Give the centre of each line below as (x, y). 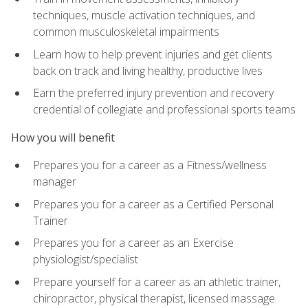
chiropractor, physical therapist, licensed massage (154, 298)
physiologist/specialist (86, 260)
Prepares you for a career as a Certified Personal (153, 204)
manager (55, 182)
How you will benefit (63, 137)
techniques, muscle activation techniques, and (144, 15)
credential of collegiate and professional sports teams (164, 110)
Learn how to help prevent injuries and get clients (153, 54)
